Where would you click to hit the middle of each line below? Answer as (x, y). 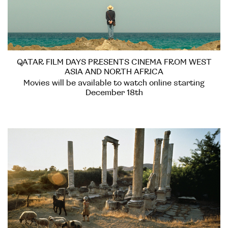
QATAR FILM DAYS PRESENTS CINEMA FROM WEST (114, 62)
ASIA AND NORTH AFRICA (114, 72)
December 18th (114, 93)
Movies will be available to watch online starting (114, 83)
